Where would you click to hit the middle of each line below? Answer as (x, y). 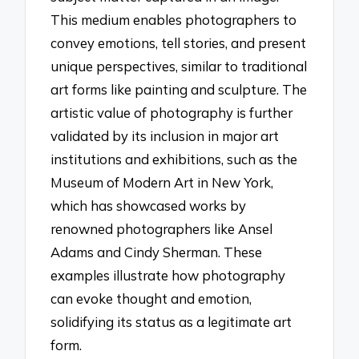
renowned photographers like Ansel (162, 229)
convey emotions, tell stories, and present (179, 43)
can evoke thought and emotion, (151, 299)
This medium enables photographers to (174, 20)
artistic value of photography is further (172, 113)
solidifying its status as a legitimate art (171, 322)
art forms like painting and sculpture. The (179, 90)
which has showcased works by (149, 206)
